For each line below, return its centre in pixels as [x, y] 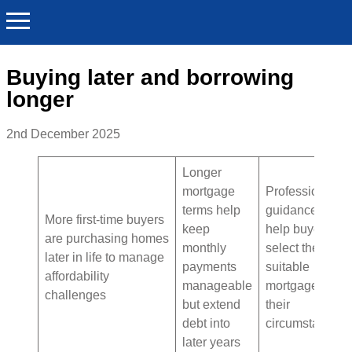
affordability [77, 277]
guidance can [303, 211]
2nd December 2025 [63, 134]
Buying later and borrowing [150, 77]
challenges [77, 295]
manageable [217, 286]
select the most [307, 248]
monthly [204, 248]
